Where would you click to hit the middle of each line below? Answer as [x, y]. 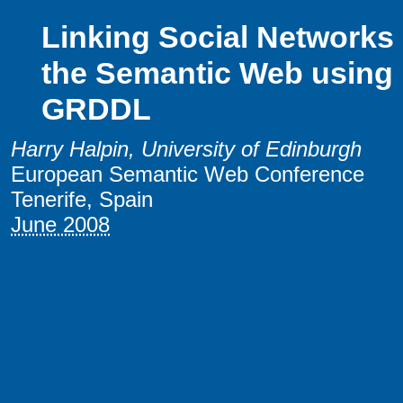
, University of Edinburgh [245, 149]
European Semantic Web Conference [188, 175]
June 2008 [60, 225]
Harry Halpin [70, 149]
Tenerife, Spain [82, 200]
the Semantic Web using [217, 74]
